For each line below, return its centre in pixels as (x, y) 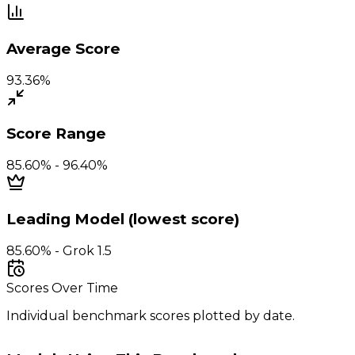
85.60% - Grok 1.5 (59, 250)
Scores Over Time (62, 288)
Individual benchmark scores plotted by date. (151, 315)
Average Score (63, 49)
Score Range (56, 134)
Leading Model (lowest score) (123, 219)
